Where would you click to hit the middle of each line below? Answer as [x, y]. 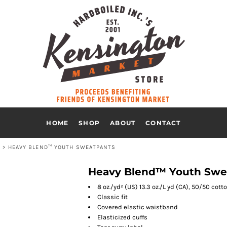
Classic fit [112, 197]
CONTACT [163, 123]
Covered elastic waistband [138, 207]
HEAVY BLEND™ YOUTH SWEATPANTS [62, 147]
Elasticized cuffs [122, 217]
